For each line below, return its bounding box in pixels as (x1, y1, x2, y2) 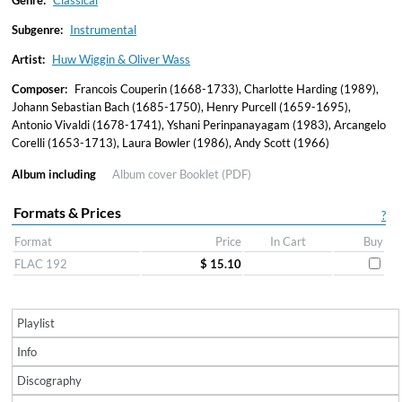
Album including (12, 167, 96, 181)
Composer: (12, 82, 67, 96)
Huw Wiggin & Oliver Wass (52, 52, 190, 66)
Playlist (17, 316, 55, 330)
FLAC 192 (14, 257, 67, 271)
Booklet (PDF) (179, 167, 251, 181)
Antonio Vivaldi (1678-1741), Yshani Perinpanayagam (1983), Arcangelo (12, 118, 386, 132)
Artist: (12, 52, 45, 66)
